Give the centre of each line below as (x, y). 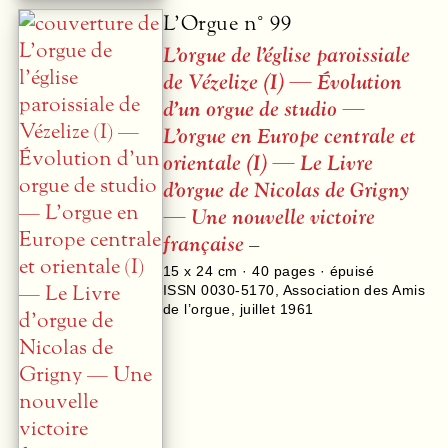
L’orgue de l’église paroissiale (286, 56)
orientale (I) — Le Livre (268, 164)
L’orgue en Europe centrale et (289, 137)
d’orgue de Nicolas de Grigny (286, 191)
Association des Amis (354, 289)
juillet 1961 (276, 308)
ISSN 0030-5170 (219, 289)
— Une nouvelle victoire (269, 218)
